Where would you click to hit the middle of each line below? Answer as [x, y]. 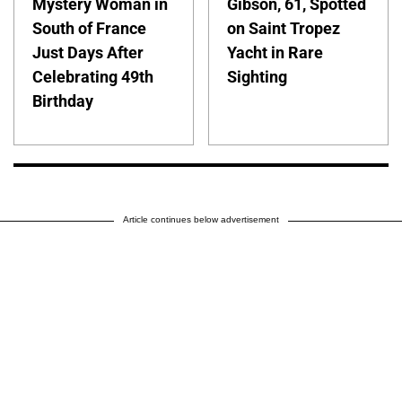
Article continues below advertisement [201, 220]
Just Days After [88, 53]
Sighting [258, 77]
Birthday [63, 101]
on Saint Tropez [284, 29]
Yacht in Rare [275, 53]
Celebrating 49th [93, 77]
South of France [89, 29]
